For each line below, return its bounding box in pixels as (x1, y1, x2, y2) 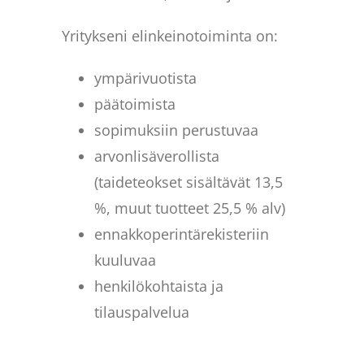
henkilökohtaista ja (94, 275, 224, 296)
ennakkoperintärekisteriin (94, 223, 270, 244)
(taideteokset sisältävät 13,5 (94, 171, 284, 192)
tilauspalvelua (94, 301, 190, 322)
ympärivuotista (94, 67, 197, 88)
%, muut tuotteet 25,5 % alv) (94, 197, 286, 218)
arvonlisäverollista (94, 145, 220, 166)
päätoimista (94, 93, 176, 114)
